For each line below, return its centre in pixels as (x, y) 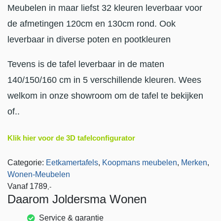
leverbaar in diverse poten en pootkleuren (89, 40)
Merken (194, 163)
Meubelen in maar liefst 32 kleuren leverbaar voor (105, 8)
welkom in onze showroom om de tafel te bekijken (105, 96)
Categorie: (27, 163)
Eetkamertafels (72, 163)
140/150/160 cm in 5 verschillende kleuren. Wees (104, 80)
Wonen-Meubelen (39, 175)
